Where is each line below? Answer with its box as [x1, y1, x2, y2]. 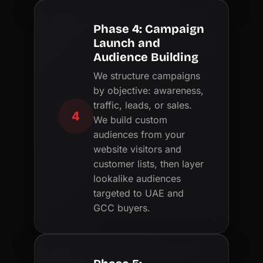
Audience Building [93, 49, 199, 64]
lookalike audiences [93, 172, 181, 184]
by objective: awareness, [93, 84, 204, 96]
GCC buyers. [93, 201, 151, 214]
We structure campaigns [93, 69, 201, 82]
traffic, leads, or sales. [93, 99, 193, 111]
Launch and [93, 35, 161, 50]
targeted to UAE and [93, 187, 184, 199]
